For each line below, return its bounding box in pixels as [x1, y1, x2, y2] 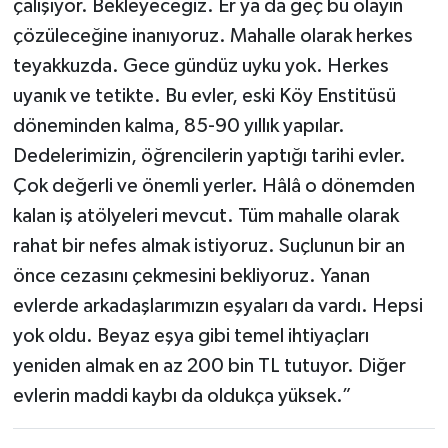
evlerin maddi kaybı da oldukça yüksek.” [12, 385, 352, 406]
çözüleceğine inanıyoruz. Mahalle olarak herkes [12, 25, 413, 46]
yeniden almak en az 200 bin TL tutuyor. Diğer [12, 355, 406, 376]
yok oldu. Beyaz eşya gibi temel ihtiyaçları [12, 325, 369, 346]
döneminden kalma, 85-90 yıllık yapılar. [12, 115, 345, 136]
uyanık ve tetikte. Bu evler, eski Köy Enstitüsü [12, 85, 396, 106]
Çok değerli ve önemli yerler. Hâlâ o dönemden [12, 175, 415, 196]
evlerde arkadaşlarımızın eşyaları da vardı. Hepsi [12, 295, 423, 316]
